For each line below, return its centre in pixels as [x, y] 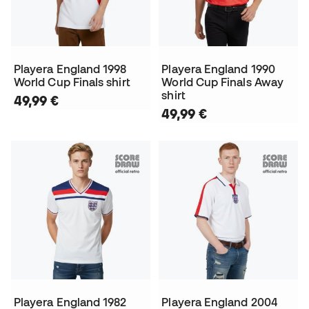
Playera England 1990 [218, 69]
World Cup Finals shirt [72, 82]
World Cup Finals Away [223, 82]
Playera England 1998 [70, 69]
